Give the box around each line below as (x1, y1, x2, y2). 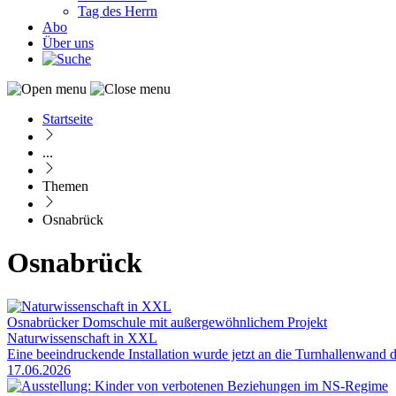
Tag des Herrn (78, 4, 157, 19)
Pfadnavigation (7, 128, 145, 152)
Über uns (42, 35, 94, 50)
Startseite (42, 111, 93, 126)
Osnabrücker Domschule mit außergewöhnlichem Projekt (7, 314, 327, 330)
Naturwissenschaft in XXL (7, 330, 157, 346)
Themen (42, 179, 88, 194)
